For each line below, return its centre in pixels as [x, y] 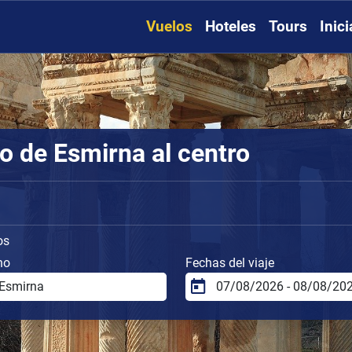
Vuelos [169, 27]
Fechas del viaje [230, 262]
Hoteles [231, 27]
